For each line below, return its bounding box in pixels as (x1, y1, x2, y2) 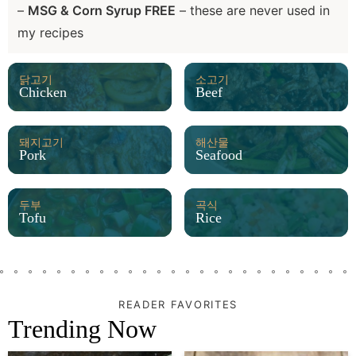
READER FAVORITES (118, 298, 238, 311)
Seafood (195, 147, 242, 164)
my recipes (17, 25, 83, 41)
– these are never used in (176, 2, 330, 19)
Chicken (19, 84, 67, 101)
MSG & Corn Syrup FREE (28, 2, 176, 19)
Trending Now (8, 315, 157, 344)
